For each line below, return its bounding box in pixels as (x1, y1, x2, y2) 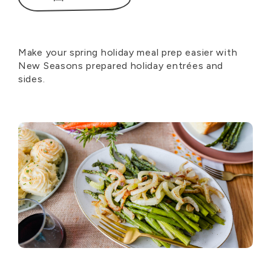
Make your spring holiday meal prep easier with (18, 47, 238, 58)
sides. (18, 73, 45, 85)
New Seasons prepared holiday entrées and (18, 60, 224, 71)
